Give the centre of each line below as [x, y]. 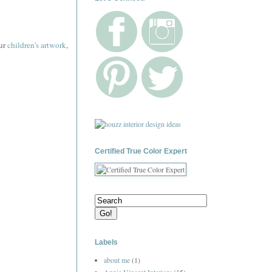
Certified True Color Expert [141, 151]
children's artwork [36, 45]
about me [117, 260]
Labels [106, 243]
